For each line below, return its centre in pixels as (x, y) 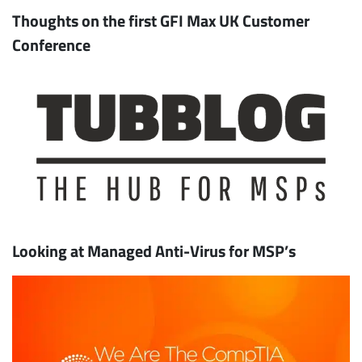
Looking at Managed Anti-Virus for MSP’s (154, 251)
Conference (51, 44)
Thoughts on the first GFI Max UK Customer (161, 20)
